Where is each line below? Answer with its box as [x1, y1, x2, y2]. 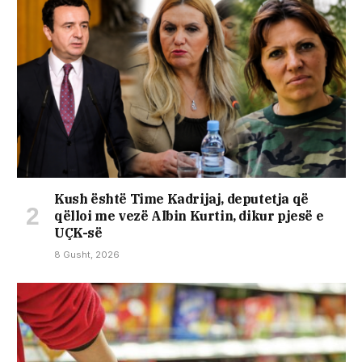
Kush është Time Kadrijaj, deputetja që [54, 190, 309, 207]
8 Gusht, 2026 [54, 248, 120, 260]
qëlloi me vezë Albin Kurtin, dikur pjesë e [54, 207, 324, 224]
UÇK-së [54, 224, 103, 241]
